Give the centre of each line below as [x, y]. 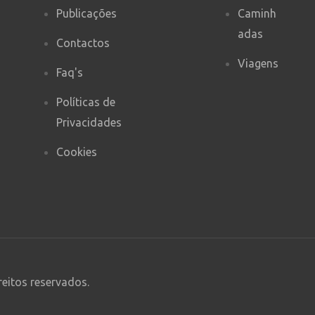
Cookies [77, 152]
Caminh [257, 13]
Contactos [83, 43]
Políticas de [86, 102]
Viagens [258, 63]
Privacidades [89, 122]
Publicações [87, 13]
